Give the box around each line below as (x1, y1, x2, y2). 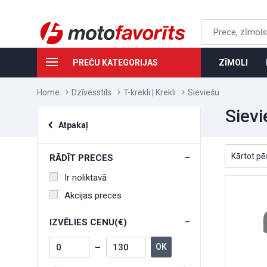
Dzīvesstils (72, 88, 111, 97)
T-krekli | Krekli (123, 88, 176, 97)
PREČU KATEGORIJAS (73, 58, 158, 67)
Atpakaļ (58, 120, 88, 130)
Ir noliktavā (64, 172, 107, 183)
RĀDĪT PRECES (49, 153, 113, 163)
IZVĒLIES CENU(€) (49, 217, 127, 228)
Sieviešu (188, 88, 219, 97)
